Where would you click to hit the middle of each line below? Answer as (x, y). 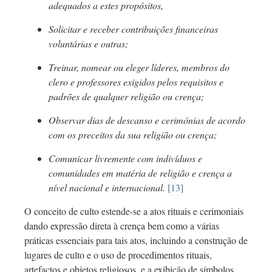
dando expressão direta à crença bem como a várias (122, 226)
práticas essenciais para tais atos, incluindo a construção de (136, 240)
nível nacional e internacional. (108, 188)
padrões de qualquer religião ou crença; (126, 97)
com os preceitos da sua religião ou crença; (133, 135)
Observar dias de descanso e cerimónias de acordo (147, 120)
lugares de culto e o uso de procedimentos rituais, (118, 255)
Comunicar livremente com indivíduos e (125, 158)
